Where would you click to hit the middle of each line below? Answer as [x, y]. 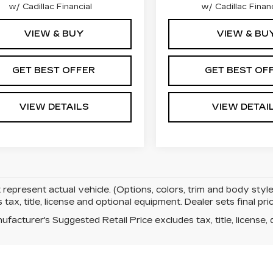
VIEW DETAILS [54, 107]
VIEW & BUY [54, 34]
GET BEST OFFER [54, 71]
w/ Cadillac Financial [51, 7]
